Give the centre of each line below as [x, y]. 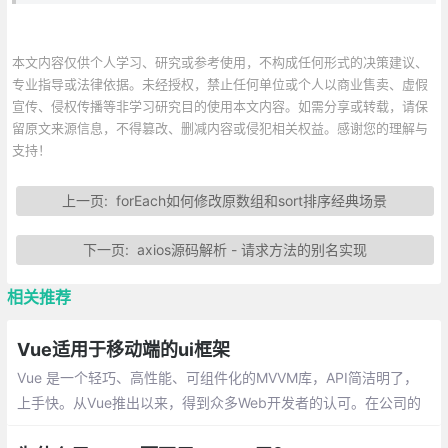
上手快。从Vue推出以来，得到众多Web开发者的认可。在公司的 [218, 402]
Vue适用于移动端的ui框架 [123, 349]
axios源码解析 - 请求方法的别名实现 [251, 249]
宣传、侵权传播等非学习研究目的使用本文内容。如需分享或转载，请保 [219, 105]
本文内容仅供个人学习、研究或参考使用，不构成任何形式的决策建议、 [219, 61]
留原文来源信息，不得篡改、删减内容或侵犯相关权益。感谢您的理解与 [219, 127]
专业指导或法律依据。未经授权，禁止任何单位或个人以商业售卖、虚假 [219, 83]
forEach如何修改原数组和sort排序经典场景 [252, 200]
